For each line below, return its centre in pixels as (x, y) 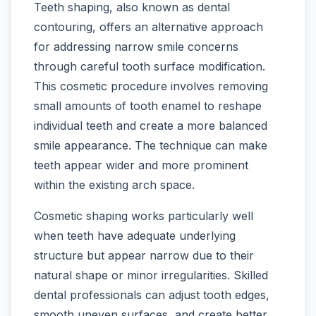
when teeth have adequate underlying (135, 236)
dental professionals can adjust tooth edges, (152, 295)
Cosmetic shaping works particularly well (144, 216)
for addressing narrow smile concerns (136, 47)
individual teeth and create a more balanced (151, 126)
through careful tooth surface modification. (150, 67)
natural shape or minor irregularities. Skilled (151, 275)
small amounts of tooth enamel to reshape (148, 106)
